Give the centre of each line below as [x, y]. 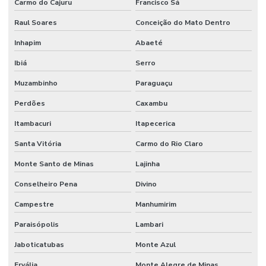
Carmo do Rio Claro [169, 143]
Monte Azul [155, 244]
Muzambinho [36, 83]
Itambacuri [33, 123]
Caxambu [151, 103]
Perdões [30, 103]
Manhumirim [156, 204]
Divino [146, 184]
